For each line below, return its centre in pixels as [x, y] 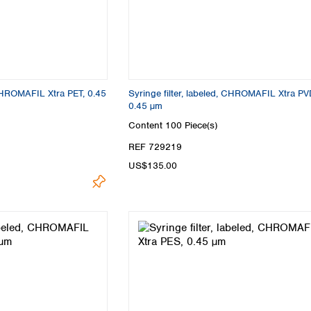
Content [147, 125]
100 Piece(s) [191, 125]
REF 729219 [155, 146]
